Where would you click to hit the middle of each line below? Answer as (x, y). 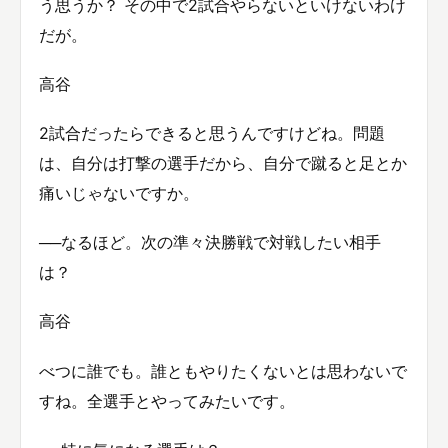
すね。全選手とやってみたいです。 (167, 400)
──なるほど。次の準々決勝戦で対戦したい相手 (210, 242)
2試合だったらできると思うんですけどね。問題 (212, 133)
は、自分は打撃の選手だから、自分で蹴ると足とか (223, 163)
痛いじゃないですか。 (119, 193)
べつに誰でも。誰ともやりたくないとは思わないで (223, 370)
